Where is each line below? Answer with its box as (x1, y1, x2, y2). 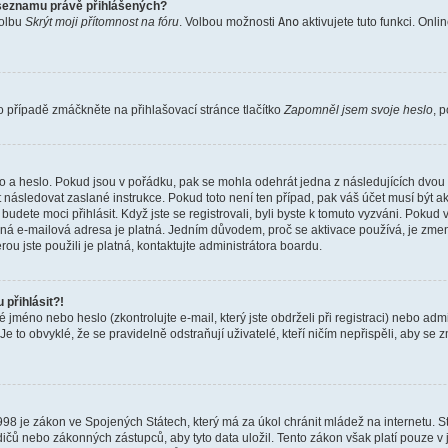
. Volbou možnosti (178, 15, 278, 29)
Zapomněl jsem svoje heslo (283, 103, 433, 117)
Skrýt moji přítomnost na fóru (24, 15, 179, 29)
